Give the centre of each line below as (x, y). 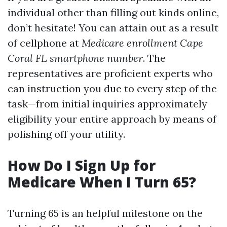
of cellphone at (45, 43)
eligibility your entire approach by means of (112, 119)
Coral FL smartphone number (75, 58)
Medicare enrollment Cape (142, 43)
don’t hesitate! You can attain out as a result (113, 28)
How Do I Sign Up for (82, 165)
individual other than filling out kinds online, (113, 12)
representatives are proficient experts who (110, 73)
